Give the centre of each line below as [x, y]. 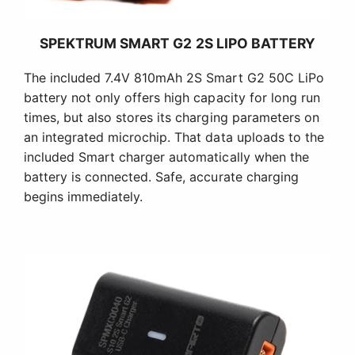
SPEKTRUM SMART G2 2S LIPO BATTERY [177, 43]
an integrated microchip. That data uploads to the [174, 137]
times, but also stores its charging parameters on [172, 117]
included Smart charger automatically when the [166, 157]
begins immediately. [84, 196]
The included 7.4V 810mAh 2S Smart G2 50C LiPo [174, 77]
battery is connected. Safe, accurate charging [161, 176]
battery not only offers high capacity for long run [172, 97]
